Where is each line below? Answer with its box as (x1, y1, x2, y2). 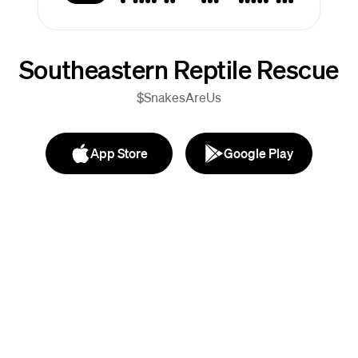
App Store (89, 145, 148, 161)
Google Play (224, 145, 293, 161)
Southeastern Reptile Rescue (18, 53, 340, 85)
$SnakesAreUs (137, 89, 221, 105)
